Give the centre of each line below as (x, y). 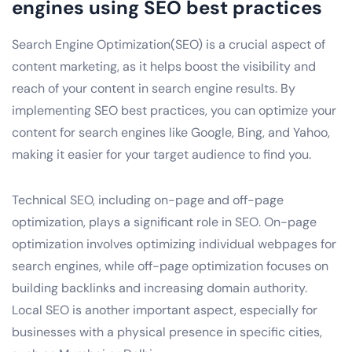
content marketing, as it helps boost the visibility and (164, 66)
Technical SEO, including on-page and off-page (148, 200)
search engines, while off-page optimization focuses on (170, 266)
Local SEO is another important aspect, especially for (165, 310)
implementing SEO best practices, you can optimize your (174, 110)
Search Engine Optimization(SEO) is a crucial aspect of (169, 44)
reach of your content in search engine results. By (154, 88)
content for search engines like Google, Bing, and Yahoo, (171, 132)
